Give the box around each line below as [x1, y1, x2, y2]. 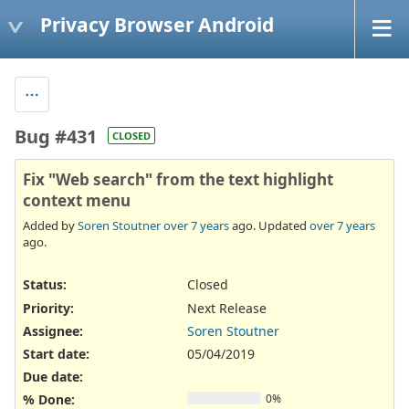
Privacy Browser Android [40, 11, 274, 37]
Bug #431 [15, 123, 97, 149]
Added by [23, 217, 78, 235]
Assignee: [23, 321, 83, 340]
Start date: [23, 344, 89, 362]
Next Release [187, 299, 267, 317]
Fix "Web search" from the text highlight [23, 168, 333, 190]
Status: [23, 276, 67, 294]
